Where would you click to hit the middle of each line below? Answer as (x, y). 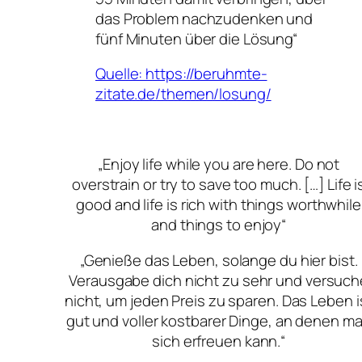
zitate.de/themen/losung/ (183, 94)
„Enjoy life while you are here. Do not (219, 164)
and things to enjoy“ (219, 225)
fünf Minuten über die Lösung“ (197, 38)
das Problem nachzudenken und (204, 18)
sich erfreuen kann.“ (219, 341)
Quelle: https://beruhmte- (181, 74)
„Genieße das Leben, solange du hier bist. (219, 260)
